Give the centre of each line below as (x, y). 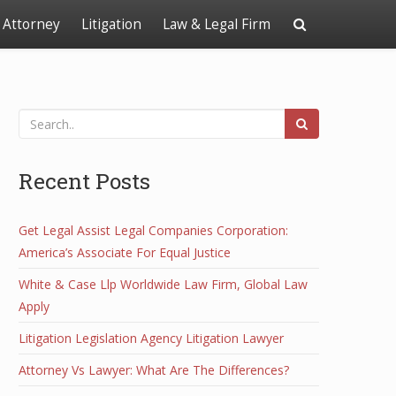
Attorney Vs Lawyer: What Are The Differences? (154, 370)
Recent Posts (84, 181)
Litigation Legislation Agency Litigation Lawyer (151, 338)
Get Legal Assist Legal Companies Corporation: (153, 230)
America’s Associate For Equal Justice (125, 252)
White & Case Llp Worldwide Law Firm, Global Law (163, 284)
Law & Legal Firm (217, 24)
